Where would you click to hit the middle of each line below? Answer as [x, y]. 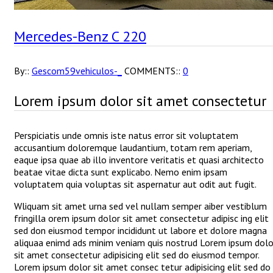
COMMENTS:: [154, 71]
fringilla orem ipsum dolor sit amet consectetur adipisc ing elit [141, 218]
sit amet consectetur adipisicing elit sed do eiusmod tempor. [136, 255]
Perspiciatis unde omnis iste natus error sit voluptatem [126, 136]
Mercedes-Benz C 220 [80, 37]
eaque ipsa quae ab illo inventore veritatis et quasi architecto [139, 160]
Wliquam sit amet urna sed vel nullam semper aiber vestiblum [140, 206]
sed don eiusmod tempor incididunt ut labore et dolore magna [140, 231]
